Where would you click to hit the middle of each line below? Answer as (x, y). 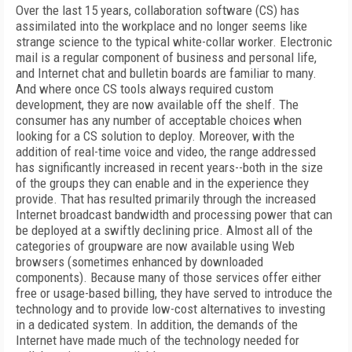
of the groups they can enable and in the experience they (162, 183)
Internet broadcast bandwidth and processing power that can (174, 214)
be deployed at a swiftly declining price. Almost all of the (164, 230)
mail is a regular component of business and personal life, (166, 57)
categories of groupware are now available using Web (155, 246)
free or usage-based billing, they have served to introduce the (174, 293)
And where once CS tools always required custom (145, 89)
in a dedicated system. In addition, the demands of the (157, 324)
